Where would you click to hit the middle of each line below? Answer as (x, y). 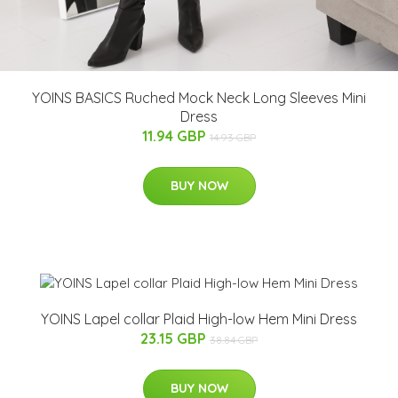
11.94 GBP (176, 135)
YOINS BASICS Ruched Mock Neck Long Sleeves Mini (199, 97)
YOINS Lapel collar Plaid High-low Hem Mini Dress (199, 319)
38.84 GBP (234, 340)
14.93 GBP (233, 137)
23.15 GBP (175, 339)
